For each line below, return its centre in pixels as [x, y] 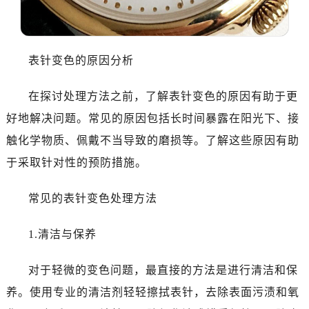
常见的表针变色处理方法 [92, 199]
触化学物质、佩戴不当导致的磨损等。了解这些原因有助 [152, 141]
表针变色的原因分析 [81, 61]
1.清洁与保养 [62, 235]
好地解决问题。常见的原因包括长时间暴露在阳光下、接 [152, 119]
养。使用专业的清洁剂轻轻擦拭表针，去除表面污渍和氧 [152, 292]
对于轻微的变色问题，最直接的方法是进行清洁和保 [163, 270]
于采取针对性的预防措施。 [76, 163]
